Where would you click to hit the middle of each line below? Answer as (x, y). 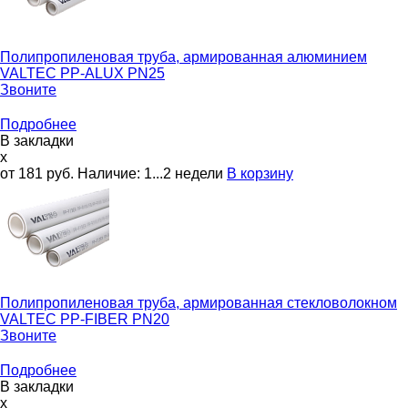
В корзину (260, 173)
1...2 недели (184, 173)
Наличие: (111, 173)
